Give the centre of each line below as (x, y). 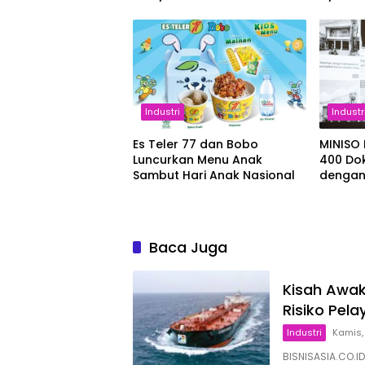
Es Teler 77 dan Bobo (196, 145)
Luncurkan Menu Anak (198, 160)
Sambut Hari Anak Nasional (214, 176)
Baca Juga (188, 248)
